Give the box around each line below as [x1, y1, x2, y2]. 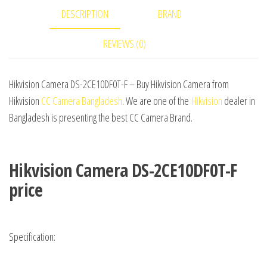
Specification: [9, 229, 55, 244]
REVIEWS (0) [103, 36, 146, 51]
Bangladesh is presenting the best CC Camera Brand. [9, 110, 193, 125]
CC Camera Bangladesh [41, 93, 122, 108]
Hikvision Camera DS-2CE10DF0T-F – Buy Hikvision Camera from [9, 76, 229, 91]
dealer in [222, 93, 255, 108]
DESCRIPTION [61, 6, 108, 21]
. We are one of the [122, 93, 192, 108]
